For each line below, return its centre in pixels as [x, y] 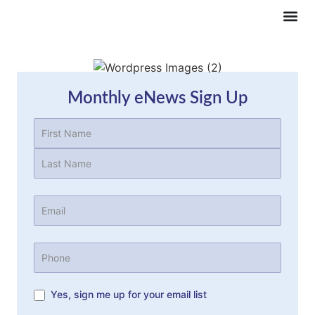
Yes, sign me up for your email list [129, 295]
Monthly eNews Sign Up [157, 98]
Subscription [64, 297]
